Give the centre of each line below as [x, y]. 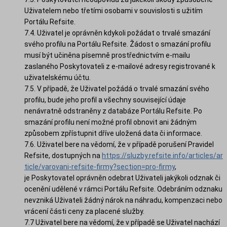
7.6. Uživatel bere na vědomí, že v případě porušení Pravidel [119, 144]
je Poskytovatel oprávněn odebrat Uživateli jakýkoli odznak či [122, 178]
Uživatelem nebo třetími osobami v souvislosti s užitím [113, 10]
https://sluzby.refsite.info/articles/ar [162, 155]
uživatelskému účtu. [58, 77]
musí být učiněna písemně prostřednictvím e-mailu [107, 55]
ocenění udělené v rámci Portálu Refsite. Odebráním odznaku [123, 189]
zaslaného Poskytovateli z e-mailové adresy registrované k [120, 66]
